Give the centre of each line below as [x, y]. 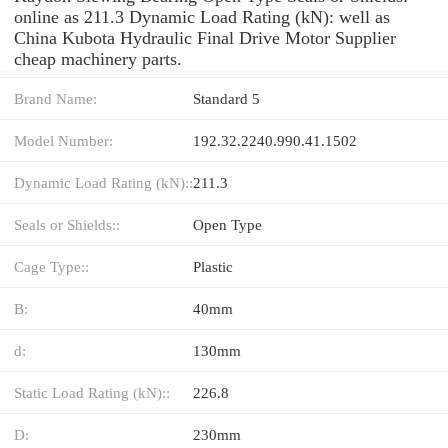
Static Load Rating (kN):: [92, 392]
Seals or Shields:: [67, 224]
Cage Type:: [51, 266]
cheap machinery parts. [98, 58]
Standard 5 [226, 98]
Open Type [227, 224]
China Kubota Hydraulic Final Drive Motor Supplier [205, 37]
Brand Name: [55, 98]
